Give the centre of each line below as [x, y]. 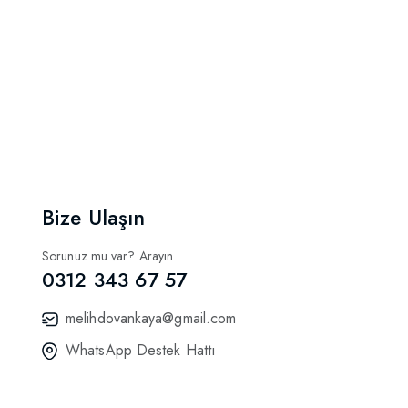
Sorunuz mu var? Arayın [108, 256]
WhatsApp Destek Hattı [141, 350]
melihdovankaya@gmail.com [151, 318]
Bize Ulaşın [94, 218]
